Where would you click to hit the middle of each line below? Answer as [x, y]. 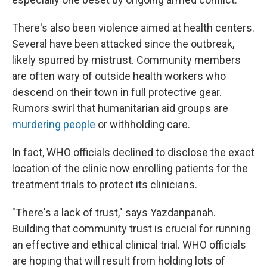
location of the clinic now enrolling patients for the [130, 168]
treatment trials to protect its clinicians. [105, 184]
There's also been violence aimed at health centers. [133, 28]
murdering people [54, 124]
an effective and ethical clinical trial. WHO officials [129, 245]
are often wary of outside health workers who [119, 76]
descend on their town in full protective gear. [117, 92]
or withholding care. [143, 124]
